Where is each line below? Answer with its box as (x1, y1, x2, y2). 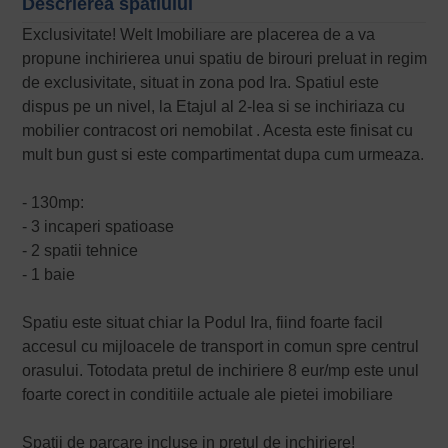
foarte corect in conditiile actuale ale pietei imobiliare (22, 386, 394, 404)
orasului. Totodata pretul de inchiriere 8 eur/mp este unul (22, 362, 420, 380)
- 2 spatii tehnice (22, 242, 139, 260)
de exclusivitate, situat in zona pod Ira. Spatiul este (22, 74, 380, 92)
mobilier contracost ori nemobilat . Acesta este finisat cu (22, 122, 414, 140)
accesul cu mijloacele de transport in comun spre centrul (22, 338, 420, 356)
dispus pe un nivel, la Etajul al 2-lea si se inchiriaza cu (22, 98, 406, 116)
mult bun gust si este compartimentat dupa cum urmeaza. (22, 146, 425, 164)
